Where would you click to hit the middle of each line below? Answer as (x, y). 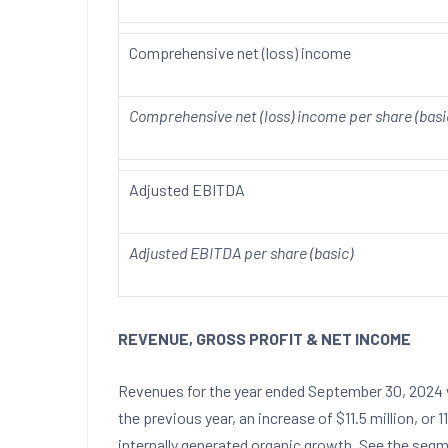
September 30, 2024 (375, 390)
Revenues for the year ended (213, 390)
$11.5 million (375, 417)
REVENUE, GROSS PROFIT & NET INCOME (264, 338)
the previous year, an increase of (227, 417)
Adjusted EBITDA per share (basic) (241, 252)
